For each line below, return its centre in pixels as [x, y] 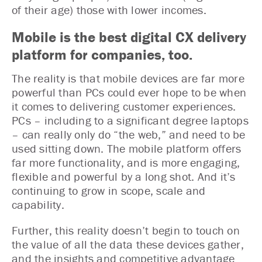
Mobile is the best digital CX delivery [129, 37]
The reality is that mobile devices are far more [128, 78]
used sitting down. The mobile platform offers [127, 148]
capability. [38, 204]
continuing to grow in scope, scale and [109, 190]
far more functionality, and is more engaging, [126, 162]
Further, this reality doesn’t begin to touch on [126, 230]
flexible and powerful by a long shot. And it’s [124, 176]
